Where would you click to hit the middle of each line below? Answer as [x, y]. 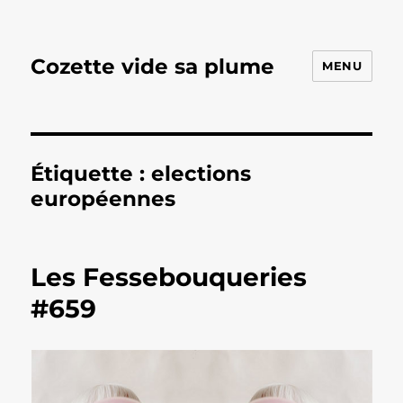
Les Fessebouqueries [169, 277]
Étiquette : [91, 174]
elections [201, 174]
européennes [103, 199]
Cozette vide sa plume [153, 66]
